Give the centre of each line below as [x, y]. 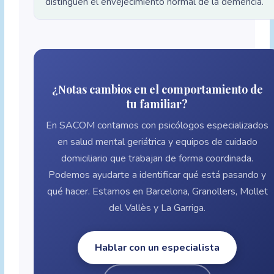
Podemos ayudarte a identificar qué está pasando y [157, 175]
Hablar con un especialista [157, 248]
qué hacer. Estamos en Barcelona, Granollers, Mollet [157, 192]
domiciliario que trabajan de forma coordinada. [157, 159]
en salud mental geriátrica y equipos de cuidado [157, 142]
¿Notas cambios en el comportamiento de [157, 90]
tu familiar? [157, 104]
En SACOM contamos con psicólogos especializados [157, 126]
